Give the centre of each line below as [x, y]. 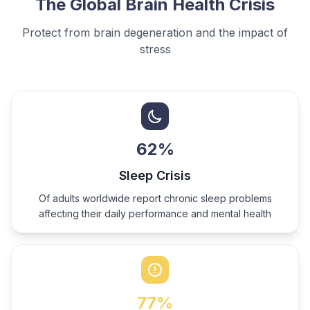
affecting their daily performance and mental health [155, 213]
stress [155, 49]
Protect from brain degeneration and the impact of [155, 33]
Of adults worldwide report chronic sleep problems [155, 198]
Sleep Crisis [155, 175]
